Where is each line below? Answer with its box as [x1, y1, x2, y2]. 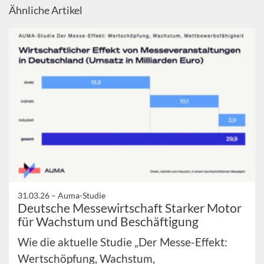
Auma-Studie [58, 190, 105, 200]
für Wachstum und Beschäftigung [18, 213, 199, 229]
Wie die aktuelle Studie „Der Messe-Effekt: [18, 235, 227, 249]
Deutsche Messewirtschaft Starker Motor [18, 200, 242, 215]
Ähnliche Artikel [9, 4, 82, 17]
